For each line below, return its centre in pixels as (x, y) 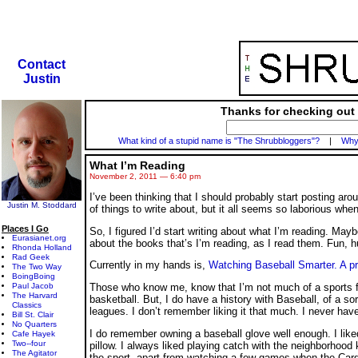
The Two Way (37, 267)
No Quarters (34, 324)
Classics (27, 305)
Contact (42, 64)
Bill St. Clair (33, 314)
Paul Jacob (33, 286)
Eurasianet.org (39, 238)
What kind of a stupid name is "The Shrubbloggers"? (219, 141)
